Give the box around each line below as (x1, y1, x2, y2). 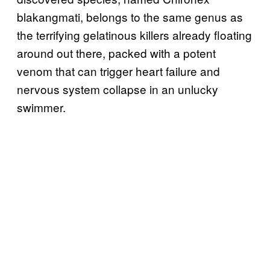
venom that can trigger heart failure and (17, 62, 220, 79)
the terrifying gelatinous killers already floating (17, 26, 252, 43)
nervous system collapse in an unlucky (17, 80, 218, 97)
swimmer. (17, 98, 66, 115)
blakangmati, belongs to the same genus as (17, 8, 243, 25)
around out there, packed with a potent (17, 44, 216, 61)
